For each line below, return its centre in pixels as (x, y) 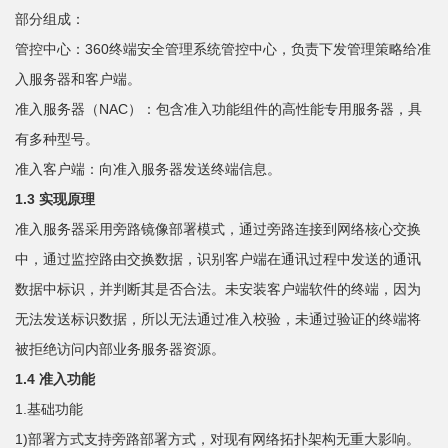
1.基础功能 (49, 409)
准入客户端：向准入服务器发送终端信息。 (148, 169)
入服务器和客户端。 (78, 79)
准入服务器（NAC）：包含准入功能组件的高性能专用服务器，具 (218, 109)
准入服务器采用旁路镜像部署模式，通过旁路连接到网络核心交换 (218, 229)
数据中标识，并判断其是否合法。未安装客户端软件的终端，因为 (218, 289)
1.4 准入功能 (55, 379)
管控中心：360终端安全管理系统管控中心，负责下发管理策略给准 (223, 49)
